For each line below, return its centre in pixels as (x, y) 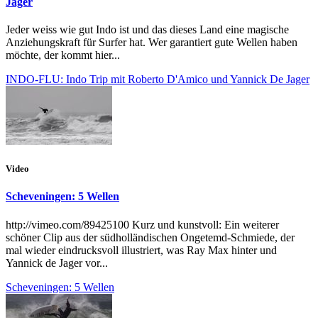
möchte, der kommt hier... (63, 55)
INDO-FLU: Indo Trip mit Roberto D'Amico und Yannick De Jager (158, 79)
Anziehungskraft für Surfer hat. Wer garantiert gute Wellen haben (152, 42)
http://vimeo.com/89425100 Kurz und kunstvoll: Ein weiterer (142, 224)
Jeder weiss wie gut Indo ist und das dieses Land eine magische (147, 29)
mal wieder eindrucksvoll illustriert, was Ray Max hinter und (141, 250)
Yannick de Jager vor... (57, 263)
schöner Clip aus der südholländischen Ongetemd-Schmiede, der (150, 237)
